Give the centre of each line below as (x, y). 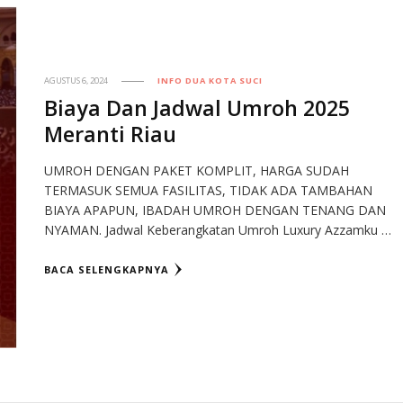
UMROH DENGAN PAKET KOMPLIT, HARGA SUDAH (197, 171)
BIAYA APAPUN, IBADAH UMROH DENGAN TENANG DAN (215, 210)
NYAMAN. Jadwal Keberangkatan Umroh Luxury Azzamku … (218, 230)
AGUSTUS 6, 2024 (76, 81)
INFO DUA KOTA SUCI (210, 81)
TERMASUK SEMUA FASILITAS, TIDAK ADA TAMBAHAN (209, 191)
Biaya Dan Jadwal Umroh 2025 (197, 108)
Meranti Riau (111, 134)
